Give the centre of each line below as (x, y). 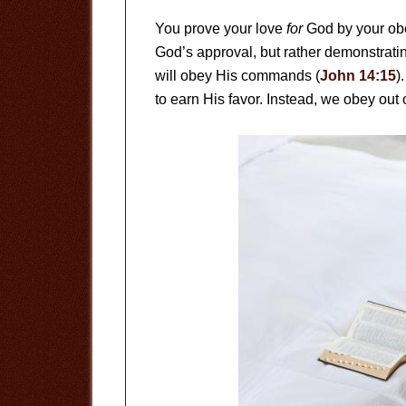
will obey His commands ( (237, 76)
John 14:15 (358, 76)
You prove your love (221, 29)
